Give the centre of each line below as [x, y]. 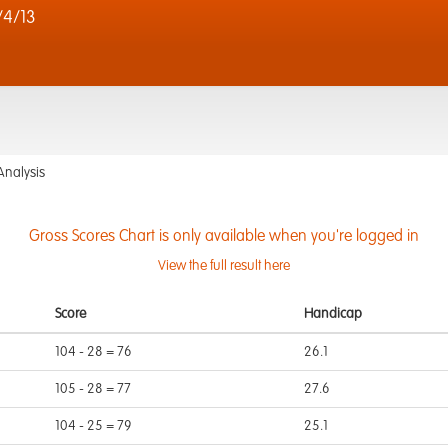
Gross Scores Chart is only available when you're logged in [224, 237]
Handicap [333, 314]
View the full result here [224, 266]
